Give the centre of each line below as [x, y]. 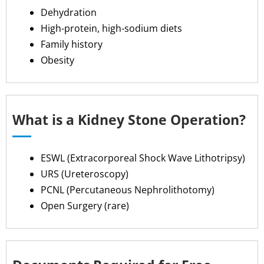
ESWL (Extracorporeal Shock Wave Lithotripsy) [143, 158]
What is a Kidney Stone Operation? [129, 120]
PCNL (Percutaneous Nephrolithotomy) [128, 190]
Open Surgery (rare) [85, 206]
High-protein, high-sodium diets [111, 29]
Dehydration [69, 13]
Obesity [57, 60]
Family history [72, 44]
